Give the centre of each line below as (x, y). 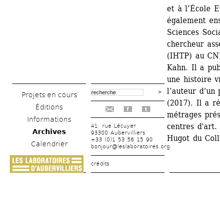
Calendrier (49, 144)
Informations (49, 119)
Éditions (49, 107)
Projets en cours (49, 95)
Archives (49, 131)
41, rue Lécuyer (114, 126)
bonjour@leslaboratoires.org (130, 146)
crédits (100, 164)
